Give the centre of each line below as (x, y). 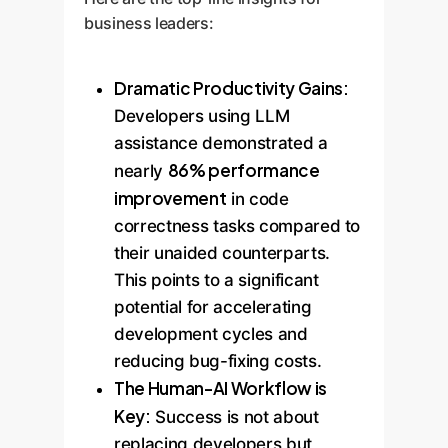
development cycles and (211, 334)
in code (257, 199)
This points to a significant (216, 280)
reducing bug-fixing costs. (218, 361)
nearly (141, 171)
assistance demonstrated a (221, 143)
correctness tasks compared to (237, 226)
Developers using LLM (202, 116)
